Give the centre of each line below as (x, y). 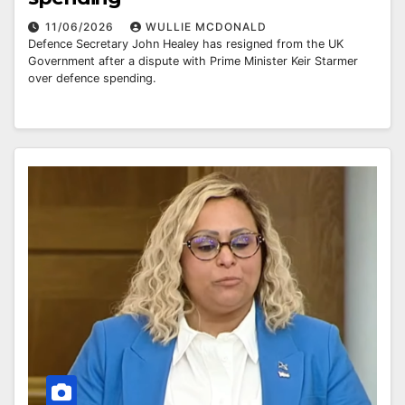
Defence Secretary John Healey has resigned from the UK (186, 44)
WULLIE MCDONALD (206, 27)
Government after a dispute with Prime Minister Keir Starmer (193, 61)
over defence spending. (92, 79)
